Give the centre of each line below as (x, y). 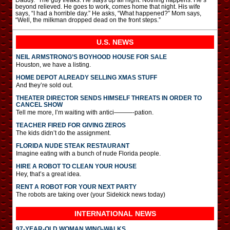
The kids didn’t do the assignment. (63, 133)
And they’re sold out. (44, 85)
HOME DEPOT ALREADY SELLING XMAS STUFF (87, 78)
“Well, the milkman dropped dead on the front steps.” (88, 20)
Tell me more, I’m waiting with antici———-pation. (85, 113)
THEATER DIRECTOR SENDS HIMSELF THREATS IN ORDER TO (109, 98)
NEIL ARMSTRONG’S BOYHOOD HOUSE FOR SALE (91, 57)
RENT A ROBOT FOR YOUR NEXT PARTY (76, 187)
